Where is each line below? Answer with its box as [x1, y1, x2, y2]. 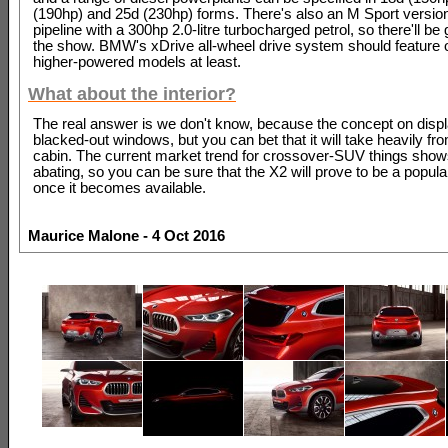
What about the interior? [28, 83, 236, 105]
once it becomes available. [33, 179, 206, 196]
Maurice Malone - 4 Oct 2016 [28, 227, 225, 244]
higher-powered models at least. [33, 53, 241, 70]
